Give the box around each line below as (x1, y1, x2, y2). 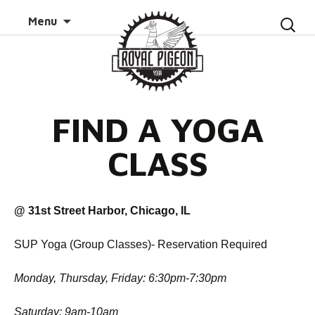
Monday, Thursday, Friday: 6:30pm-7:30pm (14, 272, 226, 284)
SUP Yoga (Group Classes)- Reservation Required (14, 238, 267, 250)
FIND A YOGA (51, 110, 264, 149)
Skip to (71, 8, 107, 20)
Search (277, 8, 310, 21)
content (71, 25, 110, 37)
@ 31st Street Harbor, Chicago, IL (14, 205, 191, 217)
